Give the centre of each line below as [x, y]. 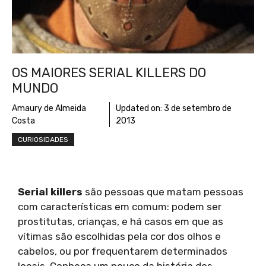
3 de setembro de [198, 109]
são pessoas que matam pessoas [163, 192]
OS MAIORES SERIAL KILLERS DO [109, 73]
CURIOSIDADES [43, 140]
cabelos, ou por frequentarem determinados [123, 251]
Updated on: [140, 109]
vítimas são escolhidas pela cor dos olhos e [119, 237]
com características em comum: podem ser [120, 207]
